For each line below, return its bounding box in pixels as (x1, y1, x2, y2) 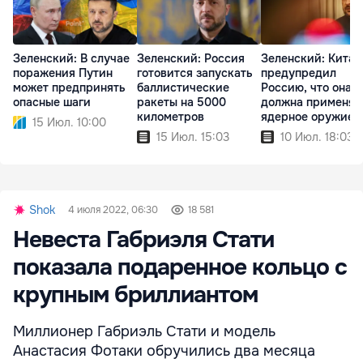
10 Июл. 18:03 (280, 129, 353, 144)
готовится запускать (137, 65, 253, 80)
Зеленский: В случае (13, 50, 130, 66)
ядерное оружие (261, 109, 354, 124)
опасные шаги (13, 94, 91, 109)
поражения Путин (13, 65, 113, 80)
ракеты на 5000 (137, 94, 226, 109)
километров (137, 109, 204, 124)
